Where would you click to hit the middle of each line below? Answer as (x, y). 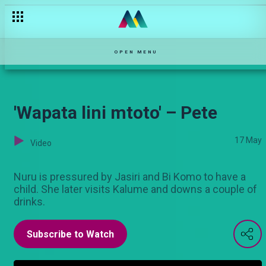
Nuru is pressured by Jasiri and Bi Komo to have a (130, 177)
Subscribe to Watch (70, 234)
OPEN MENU (136, 52)
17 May (248, 140)
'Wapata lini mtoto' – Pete (115, 113)
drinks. (29, 202)
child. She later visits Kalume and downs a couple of (135, 189)
